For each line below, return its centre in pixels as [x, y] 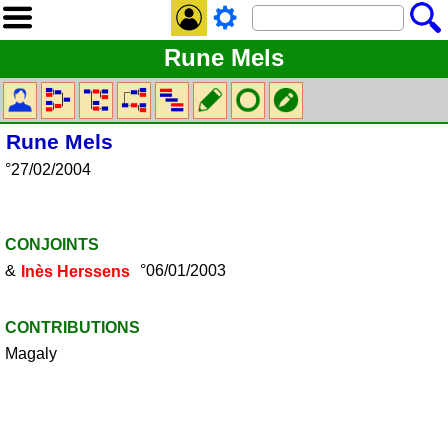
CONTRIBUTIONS [72, 327]
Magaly [30, 353]
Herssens [94, 271]
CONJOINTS [51, 245]
